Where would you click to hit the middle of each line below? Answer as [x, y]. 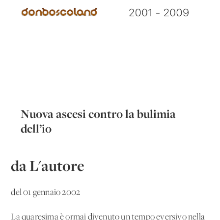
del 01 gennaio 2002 [46, 192]
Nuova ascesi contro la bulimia [98, 113]
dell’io [36, 128]
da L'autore [48, 165]
